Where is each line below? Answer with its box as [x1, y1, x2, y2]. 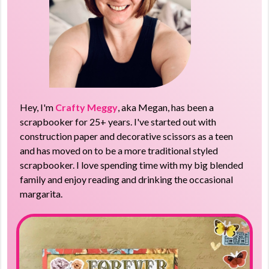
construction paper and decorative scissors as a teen [20, 130, 234, 142]
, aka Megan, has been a [118, 101, 214, 113]
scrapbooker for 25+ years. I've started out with [20, 115, 217, 127]
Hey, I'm [20, 101, 56, 113]
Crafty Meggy [55, 101, 118, 113]
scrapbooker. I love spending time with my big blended [20, 159, 244, 171]
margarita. [20, 187, 63, 199]
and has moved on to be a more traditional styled [20, 144, 219, 156]
